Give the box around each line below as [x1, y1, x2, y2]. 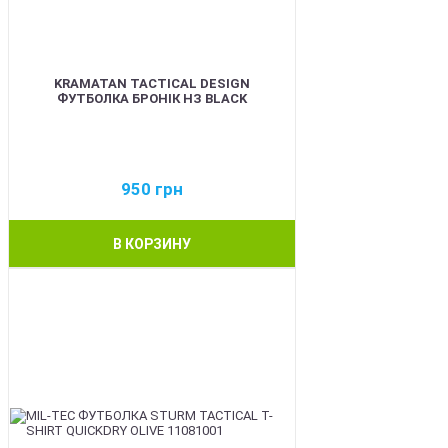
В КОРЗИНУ [113, 235, 191, 252]
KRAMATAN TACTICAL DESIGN [54, 76, 250, 91]
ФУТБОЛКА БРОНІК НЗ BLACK [57, 91, 247, 106]
